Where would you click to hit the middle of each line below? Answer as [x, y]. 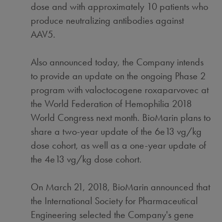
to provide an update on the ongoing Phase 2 [118, 76]
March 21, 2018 [77, 187]
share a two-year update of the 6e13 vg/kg [116, 131]
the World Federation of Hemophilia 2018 [111, 104]
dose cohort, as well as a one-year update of [119, 145]
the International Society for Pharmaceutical [114, 201]
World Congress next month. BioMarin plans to [121, 117]
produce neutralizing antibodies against [108, 20]
